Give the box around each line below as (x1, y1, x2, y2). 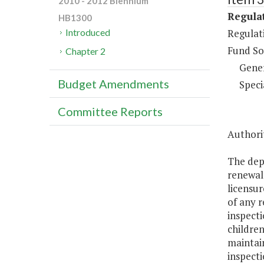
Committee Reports (58, 104, 163, 119)
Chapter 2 (65, 45, 106, 57)
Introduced (65, 27, 111, 38)
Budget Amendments (58, 77, 169, 91)
